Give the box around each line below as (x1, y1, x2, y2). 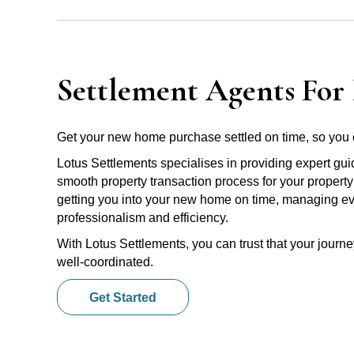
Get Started (89, 291, 156, 305)
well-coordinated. (57, 254, 153, 269)
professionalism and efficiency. (57, 210, 228, 224)
